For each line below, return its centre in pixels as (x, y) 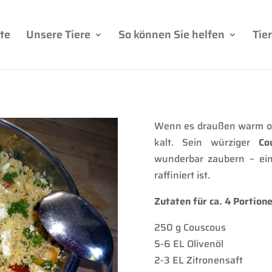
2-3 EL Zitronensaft (198, 260)
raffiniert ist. (183, 175)
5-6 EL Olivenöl (189, 243)
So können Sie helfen (171, 35)
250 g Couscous (190, 227)
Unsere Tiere (58, 35)
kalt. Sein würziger (206, 142)
